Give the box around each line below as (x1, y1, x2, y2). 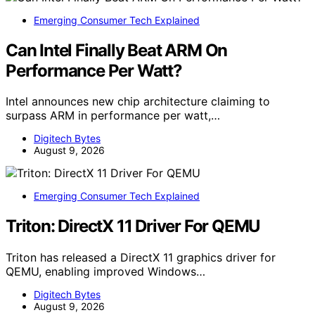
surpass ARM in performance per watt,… (6, 108, 220, 123)
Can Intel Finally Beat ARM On (6, 39, 228, 60)
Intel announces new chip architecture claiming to (6, 94, 270, 109)
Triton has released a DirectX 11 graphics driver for (6, 250, 276, 265)
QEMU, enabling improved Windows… (6, 264, 205, 279)
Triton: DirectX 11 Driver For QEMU (6, 216, 261, 237)
